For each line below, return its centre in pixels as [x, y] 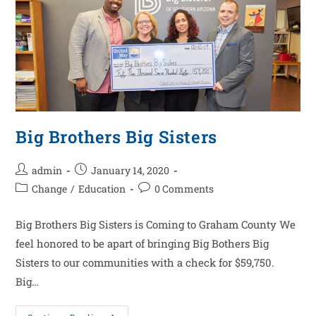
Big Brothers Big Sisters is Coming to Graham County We [156, 225]
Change [50, 189]
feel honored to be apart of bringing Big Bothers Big [142, 244]
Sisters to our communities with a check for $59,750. [145, 263]
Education [102, 189]
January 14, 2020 [130, 171]
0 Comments [184, 189]
